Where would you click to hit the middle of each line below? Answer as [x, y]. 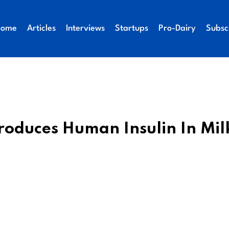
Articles [41, 28]
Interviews [85, 28]
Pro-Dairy [177, 28]
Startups [131, 28]
